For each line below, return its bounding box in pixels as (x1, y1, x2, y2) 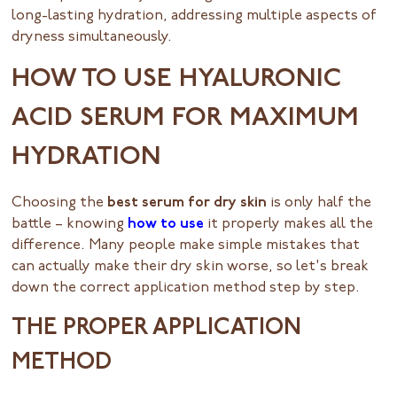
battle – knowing (12, 217, 128, 232)
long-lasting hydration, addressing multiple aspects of (12, 9, 378, 24)
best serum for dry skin (107, 196, 268, 211)
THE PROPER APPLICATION (12, 317, 302, 341)
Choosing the (12, 196, 108, 211)
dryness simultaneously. (12, 30, 173, 45)
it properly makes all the (204, 217, 374, 232)
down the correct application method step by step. (12, 281, 361, 296)
